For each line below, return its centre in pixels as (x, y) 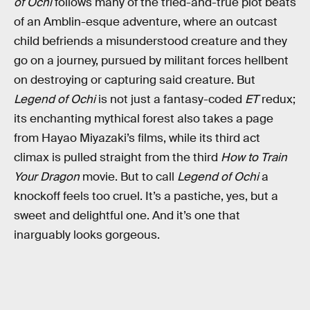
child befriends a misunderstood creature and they (151, 41)
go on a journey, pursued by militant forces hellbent (151, 60)
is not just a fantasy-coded (170, 99)
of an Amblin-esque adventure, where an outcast (146, 21)
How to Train (254, 157)
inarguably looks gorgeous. (87, 235)
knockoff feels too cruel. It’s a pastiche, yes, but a (146, 196)
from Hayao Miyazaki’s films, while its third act (137, 138)
